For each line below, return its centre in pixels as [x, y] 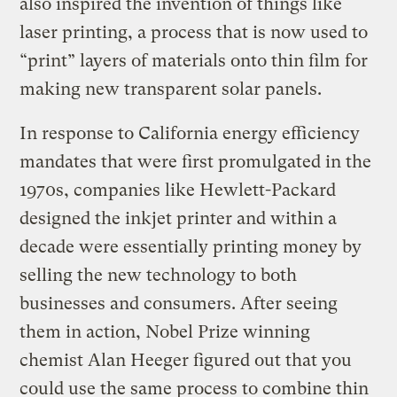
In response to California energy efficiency [190, 133]
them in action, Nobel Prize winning [165, 331]
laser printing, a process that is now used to [194, 32]
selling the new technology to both [159, 275]
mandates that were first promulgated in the [196, 161]
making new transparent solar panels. [171, 89]
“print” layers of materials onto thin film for [194, 60]
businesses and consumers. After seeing [179, 303]
